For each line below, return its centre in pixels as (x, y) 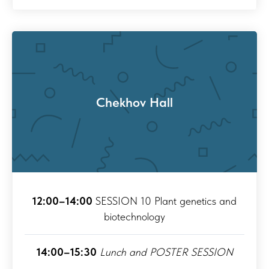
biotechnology (134, 217)
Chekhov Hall (134, 102)
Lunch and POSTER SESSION (166, 252)
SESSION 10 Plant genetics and (165, 201)
